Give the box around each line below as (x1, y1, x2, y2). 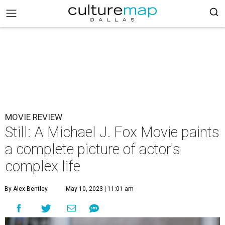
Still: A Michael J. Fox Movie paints (5, 124, 219, 141)
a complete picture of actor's (5, 141, 180, 158)
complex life (5, 158, 80, 175)
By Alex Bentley (5, 185, 48, 192)
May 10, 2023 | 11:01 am (66, 185, 134, 192)
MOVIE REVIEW (5, 112, 62, 122)
